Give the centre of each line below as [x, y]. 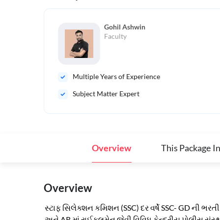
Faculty [115, 36]
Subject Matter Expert [106, 94]
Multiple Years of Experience [116, 77]
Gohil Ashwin [125, 27]
